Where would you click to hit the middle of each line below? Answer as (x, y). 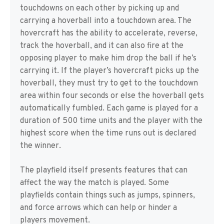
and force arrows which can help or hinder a (98, 208)
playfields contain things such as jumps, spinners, (107, 195)
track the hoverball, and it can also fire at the (102, 46)
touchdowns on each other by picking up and (99, 8)
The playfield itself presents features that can (104, 170)
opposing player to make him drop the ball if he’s (108, 58)
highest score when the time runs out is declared (108, 133)
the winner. (40, 146)
